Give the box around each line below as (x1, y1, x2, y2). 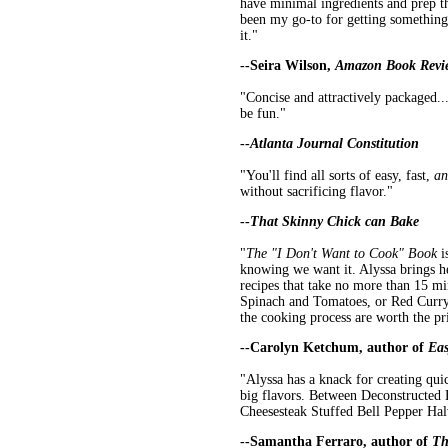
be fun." (240, 106, 286, 122)
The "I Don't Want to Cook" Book (246, 246, 437, 262)
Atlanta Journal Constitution (250, 136, 419, 152)
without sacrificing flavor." (240, 184, 393, 200)
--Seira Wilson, (240, 58, 335, 74)
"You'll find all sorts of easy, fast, (240, 168, 434, 184)
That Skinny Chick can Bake (250, 214, 419, 230)
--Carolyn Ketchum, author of (240, 340, 428, 356)
